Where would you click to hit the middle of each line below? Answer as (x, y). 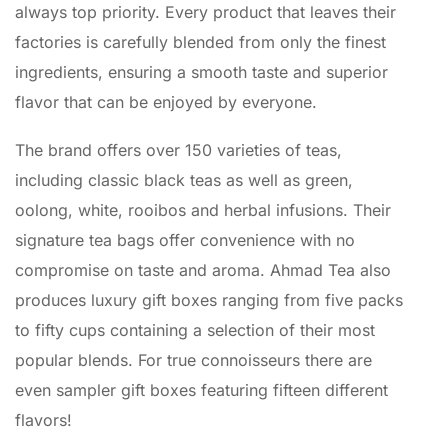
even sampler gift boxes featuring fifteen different (201, 390)
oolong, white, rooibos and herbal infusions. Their (203, 210)
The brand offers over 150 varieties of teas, (178, 150)
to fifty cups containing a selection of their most (195, 330)
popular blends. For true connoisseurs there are (193, 360)
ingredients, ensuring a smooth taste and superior (201, 71)
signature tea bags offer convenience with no (185, 240)
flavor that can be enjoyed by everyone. (166, 101)
